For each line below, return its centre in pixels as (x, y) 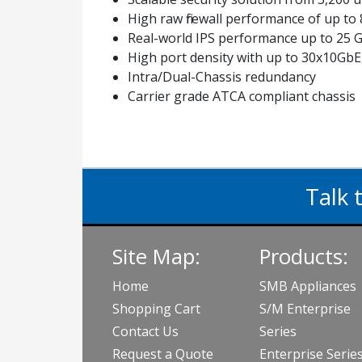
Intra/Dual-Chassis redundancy (222, 77)
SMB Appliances (307, 286)
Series (278, 331)
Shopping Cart (156, 309)
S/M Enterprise (305, 309)
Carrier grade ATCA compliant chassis (242, 96)
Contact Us (145, 331)
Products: (303, 257)
